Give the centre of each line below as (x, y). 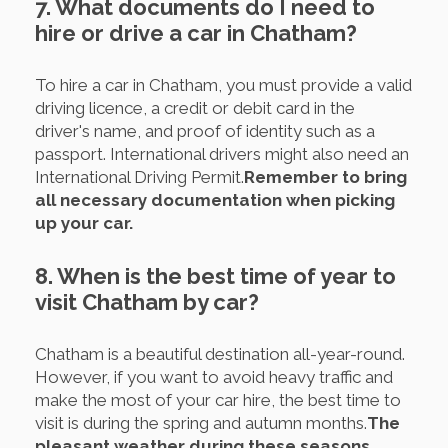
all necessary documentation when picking (215, 199)
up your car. (84, 222)
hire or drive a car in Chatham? (196, 32)
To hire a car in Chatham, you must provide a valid (223, 84)
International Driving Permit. (139, 176)
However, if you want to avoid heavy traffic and (214, 376)
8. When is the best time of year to (215, 275)
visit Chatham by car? (147, 301)
